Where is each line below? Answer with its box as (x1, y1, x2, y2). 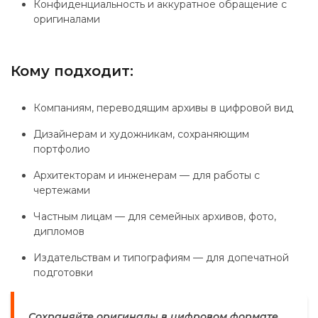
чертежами (33, 184, 90, 197)
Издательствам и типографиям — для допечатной (33, 251, 289, 264)
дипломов (33, 225, 84, 238)
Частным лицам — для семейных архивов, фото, (33, 210, 276, 223)
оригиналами (33, 13, 100, 26)
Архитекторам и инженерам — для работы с (33, 169, 260, 182)
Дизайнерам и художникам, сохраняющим (33, 128, 249, 141)
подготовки (33, 266, 93, 279)
